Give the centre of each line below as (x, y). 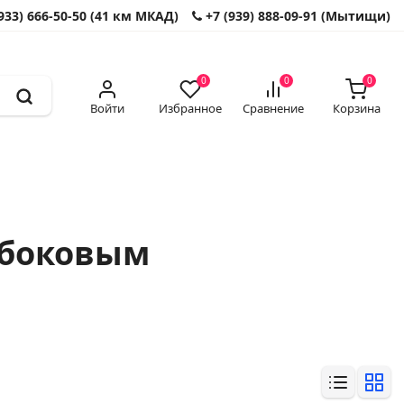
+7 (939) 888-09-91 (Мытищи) (296, 15)
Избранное (190, 108)
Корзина (356, 108)
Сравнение (273, 108)
